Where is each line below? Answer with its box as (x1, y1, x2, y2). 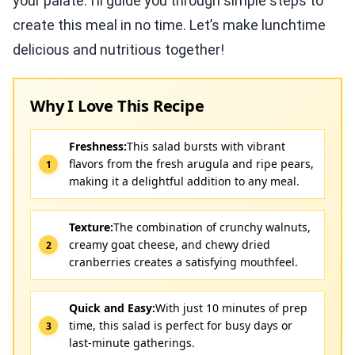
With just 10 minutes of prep (155, 300, 307, 315)
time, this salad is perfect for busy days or (69, 318, 292, 333)
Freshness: (69, 139, 127, 154)
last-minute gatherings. (69, 335, 195, 350)
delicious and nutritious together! (13, 41, 224, 58)
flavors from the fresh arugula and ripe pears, (69, 156, 314, 171)
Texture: (69, 219, 113, 235)
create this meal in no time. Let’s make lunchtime (13, 17, 326, 33)
